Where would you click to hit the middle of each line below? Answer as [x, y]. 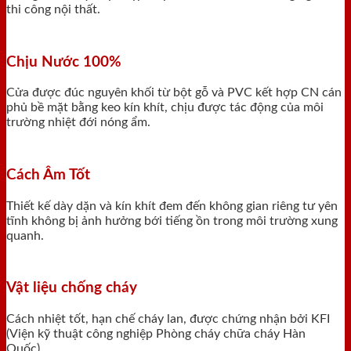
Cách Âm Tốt [48, 175]
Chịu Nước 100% [64, 62]
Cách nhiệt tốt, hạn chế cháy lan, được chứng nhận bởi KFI [168, 319]
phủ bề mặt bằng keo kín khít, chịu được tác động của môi [165, 108]
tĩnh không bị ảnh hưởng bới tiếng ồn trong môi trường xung [172, 221]
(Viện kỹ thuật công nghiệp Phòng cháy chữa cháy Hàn [156, 334]
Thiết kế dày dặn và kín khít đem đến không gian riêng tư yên [172, 206]
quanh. [25, 235]
